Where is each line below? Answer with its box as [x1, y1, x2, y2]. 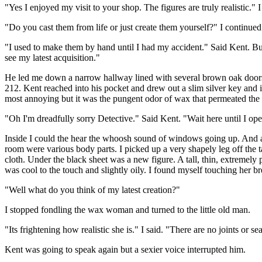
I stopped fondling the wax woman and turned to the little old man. [5, 204, 250, 215]
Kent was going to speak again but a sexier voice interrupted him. [5, 244, 246, 254]
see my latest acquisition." [5, 52, 100, 63]
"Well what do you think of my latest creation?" [5, 184, 180, 195]
